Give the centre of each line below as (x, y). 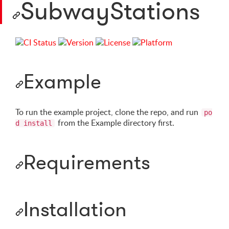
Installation (75, 209)
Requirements (87, 162)
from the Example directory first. (115, 123)
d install (34, 123)
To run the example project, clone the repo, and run (108, 112)
